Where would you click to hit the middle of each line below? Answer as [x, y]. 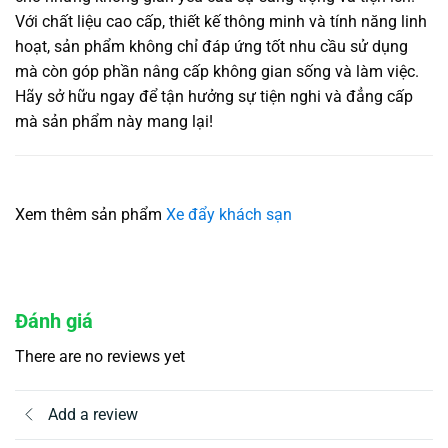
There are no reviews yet [100, 356]
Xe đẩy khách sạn [229, 214]
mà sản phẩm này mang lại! [114, 122]
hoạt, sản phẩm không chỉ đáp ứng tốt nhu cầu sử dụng [211, 47]
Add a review [93, 415]
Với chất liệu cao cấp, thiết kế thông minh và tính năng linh [221, 22]
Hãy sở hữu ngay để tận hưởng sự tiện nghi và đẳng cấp [214, 97]
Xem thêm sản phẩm [90, 214]
